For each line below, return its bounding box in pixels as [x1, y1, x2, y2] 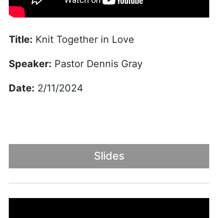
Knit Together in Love [32, 33, 134, 45]
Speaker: [8, 57, 52, 70]
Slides [93, 149, 125, 163]
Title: [8, 33, 33, 45]
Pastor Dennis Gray [51, 57, 143, 70]
